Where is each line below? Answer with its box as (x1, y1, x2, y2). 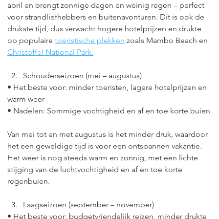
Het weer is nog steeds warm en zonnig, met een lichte (7, 153, 200, 162)
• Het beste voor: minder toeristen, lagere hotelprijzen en (7, 83, 209, 92)
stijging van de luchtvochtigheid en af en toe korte (7, 165, 184, 174)
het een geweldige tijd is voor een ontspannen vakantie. (7, 141, 204, 151)
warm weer (7, 94, 44, 104)
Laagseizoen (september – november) (23, 200, 154, 209)
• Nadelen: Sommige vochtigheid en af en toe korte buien (7, 106, 210, 115)
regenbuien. (7, 176, 50, 186)
